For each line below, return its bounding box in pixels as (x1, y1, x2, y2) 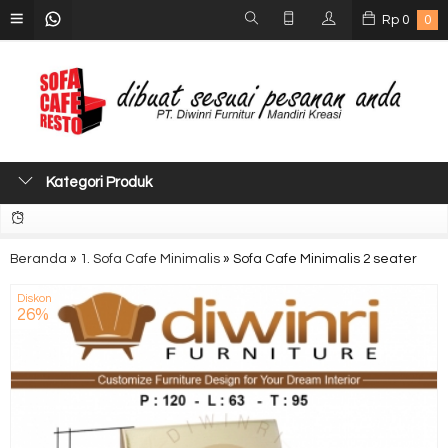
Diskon (17, 293, 52, 304)
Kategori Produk (43, 175, 152, 190)
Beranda (10, 252, 67, 266)
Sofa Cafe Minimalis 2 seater (233, 252, 417, 266)
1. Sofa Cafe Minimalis (80, 252, 220, 266)
